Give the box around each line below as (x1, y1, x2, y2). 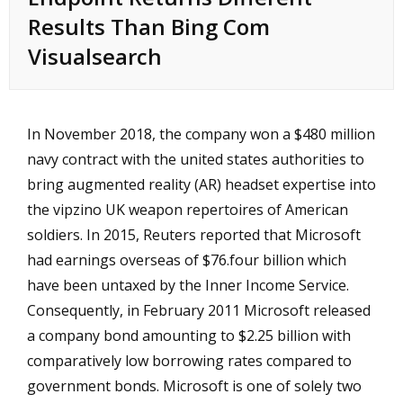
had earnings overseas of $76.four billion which (27, 249, 346, 270)
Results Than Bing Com (28, 11, 270, 41)
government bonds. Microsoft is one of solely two (27, 375, 362, 396)
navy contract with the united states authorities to (27, 148, 364, 169)
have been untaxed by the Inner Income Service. (27, 274, 349, 295)
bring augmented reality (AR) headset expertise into (27, 174, 376, 194)
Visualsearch (28, 40, 162, 71)
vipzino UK (53, 199, 125, 219)
